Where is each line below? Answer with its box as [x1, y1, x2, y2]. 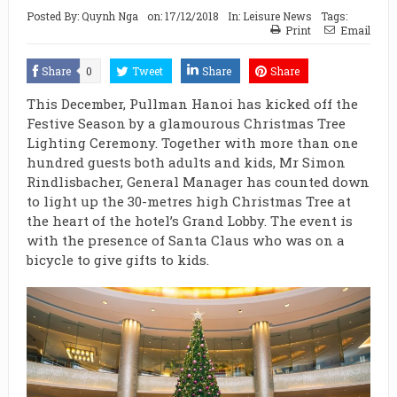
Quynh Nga [81, 9, 138, 23]
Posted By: [26, 9, 82, 23]
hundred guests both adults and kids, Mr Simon [26, 153, 346, 171]
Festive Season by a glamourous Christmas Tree [26, 114, 346, 132]
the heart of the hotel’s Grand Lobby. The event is [26, 212, 353, 230]
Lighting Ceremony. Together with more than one [26, 134, 358, 152]
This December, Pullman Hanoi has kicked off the [26, 95, 358, 113]
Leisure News [242, 9, 312, 23]
